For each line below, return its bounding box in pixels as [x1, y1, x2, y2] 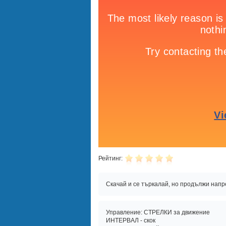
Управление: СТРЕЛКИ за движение [105, 209, 210, 216]
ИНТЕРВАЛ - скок [105, 217, 155, 224]
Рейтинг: [98, 155, 123, 162]
